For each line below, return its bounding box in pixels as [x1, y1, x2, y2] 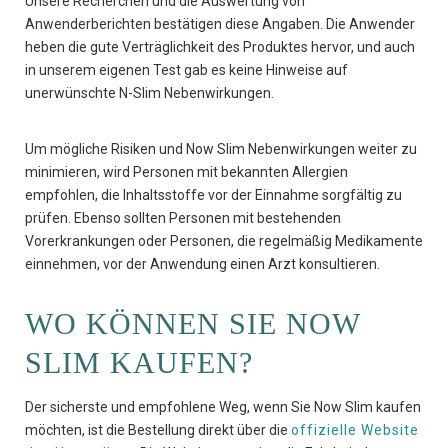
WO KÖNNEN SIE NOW [25, 307, 360, 341]
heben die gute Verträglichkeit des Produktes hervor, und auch [25, 39, 415, 56]
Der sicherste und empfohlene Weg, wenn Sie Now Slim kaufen [25, 399, 421, 416]
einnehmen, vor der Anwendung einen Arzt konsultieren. [25, 256, 380, 273]
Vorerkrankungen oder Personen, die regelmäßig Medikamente [25, 233, 423, 250]
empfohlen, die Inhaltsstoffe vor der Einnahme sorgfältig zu [25, 187, 402, 204]
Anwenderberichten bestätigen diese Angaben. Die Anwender [25, 16, 415, 33]
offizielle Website [291, 422, 419, 439]
